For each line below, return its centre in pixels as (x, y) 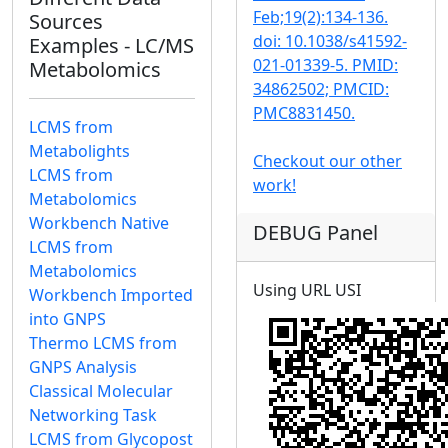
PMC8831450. (304, 113)
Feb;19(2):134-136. (320, 17)
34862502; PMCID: (321, 89)
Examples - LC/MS (111, 46)
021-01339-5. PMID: (325, 65)
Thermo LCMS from (103, 343)
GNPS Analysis (83, 367)
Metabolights (79, 151)
